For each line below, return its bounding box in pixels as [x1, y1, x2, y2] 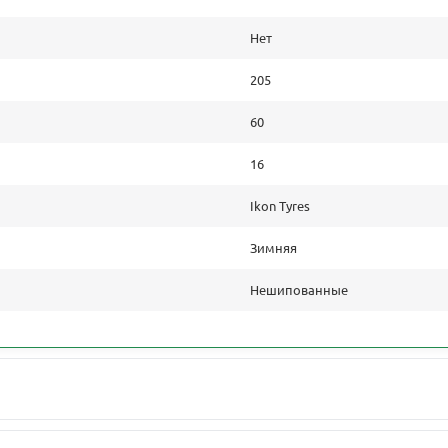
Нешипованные [250, 281, 348, 299]
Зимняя [250, 239, 297, 257]
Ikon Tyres [250, 197, 310, 215]
